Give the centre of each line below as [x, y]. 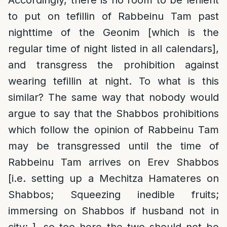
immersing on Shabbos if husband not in [113, 211]
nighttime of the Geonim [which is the [113, 32]
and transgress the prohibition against [113, 65]
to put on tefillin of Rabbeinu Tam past [113, 16]
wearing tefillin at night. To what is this [113, 81]
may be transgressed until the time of [113, 146]
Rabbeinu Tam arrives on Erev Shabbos [113, 162]
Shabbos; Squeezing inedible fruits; [113, 195]
